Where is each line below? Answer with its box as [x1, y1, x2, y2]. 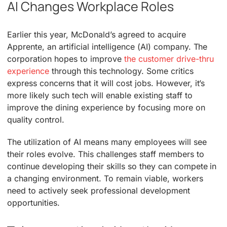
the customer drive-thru [124, 54, 214, 64]
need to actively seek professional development [7, 185, 190, 196]
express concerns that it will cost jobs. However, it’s [7, 78, 205, 89]
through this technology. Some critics [49, 66, 194, 77]
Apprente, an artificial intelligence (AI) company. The [7, 42, 208, 52]
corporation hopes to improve [7, 54, 124, 64]
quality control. [7, 115, 65, 125]
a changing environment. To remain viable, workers [7, 173, 203, 184]
